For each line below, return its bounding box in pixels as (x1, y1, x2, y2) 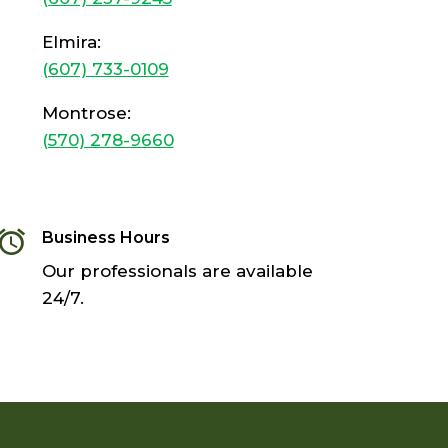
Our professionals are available (41, 260, 313, 281)
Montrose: (41, 103, 131, 123)
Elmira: (41, 32, 101, 52)
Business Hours (41, 227, 170, 247)
